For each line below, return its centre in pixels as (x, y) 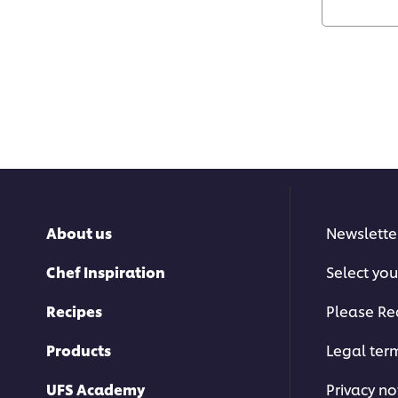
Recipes (74, 311)
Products (79, 350)
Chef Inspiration (106, 272)
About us (79, 233)
